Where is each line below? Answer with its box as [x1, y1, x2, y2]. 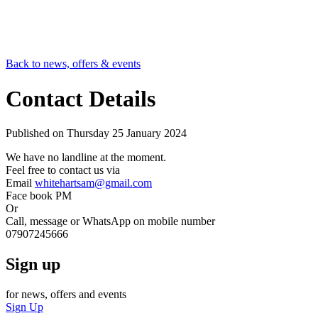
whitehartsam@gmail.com [35, 177, 152, 190]
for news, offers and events [6, 288, 126, 301]
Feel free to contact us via [6, 164, 120, 177]
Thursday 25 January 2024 [67, 127, 187, 140]
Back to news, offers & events [6, 57, 141, 70]
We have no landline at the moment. [6, 151, 166, 164]
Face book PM [6, 190, 72, 202]
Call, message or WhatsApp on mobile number [6, 215, 215, 228]
